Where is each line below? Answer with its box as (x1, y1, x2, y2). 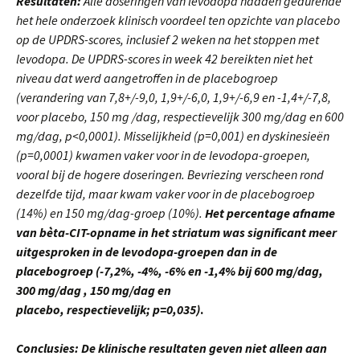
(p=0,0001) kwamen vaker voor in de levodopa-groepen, (16, 147, 310, 163)
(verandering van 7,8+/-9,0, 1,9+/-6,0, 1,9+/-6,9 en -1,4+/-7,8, (16, 89, 331, 105)
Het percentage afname (205, 205, 335, 221)
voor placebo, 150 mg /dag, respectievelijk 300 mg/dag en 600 (16, 108, 344, 125)
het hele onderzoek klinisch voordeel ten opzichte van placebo (16, 12, 340, 28)
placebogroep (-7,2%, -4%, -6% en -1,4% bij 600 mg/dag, (16, 263, 323, 279)
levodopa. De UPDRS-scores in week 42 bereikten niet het (16, 51, 313, 67)
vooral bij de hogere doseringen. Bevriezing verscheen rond (16, 166, 324, 182)
